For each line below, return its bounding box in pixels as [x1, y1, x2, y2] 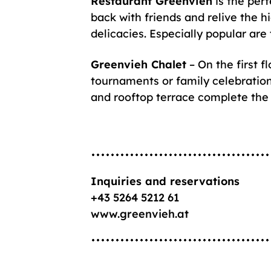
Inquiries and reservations [91, 174, 240, 188]
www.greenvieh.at [91, 206, 189, 221]
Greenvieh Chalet [91, 57, 186, 71]
